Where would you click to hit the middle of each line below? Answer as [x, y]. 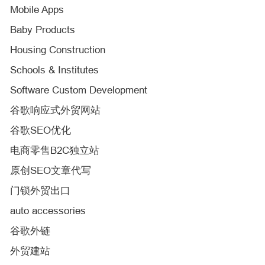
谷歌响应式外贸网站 [55, 110]
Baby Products [43, 30]
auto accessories [48, 211]
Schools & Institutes [54, 70]
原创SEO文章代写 [51, 171]
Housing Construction [58, 50]
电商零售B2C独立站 [55, 151]
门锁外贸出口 [40, 191]
